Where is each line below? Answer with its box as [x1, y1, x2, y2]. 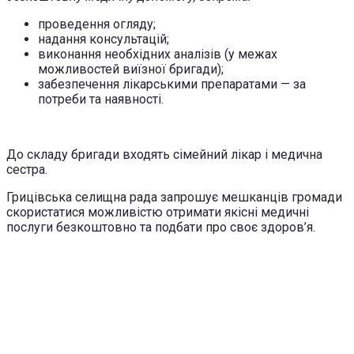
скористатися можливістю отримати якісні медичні [6, 204, 309, 220]
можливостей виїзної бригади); [38, 61, 224, 77]
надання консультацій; [38, 31, 169, 47]
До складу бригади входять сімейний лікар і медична [6, 146, 322, 162]
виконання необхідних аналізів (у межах [38, 46, 277, 62]
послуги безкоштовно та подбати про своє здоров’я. [6, 219, 315, 235]
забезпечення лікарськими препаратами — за [38, 76, 306, 92]
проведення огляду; [38, 16, 156, 32]
